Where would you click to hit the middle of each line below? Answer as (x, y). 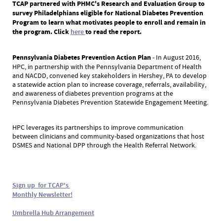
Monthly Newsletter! (42, 195)
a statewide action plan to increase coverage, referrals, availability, (109, 84)
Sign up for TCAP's (41, 185)
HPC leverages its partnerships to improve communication (98, 127)
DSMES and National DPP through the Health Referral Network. (104, 145)
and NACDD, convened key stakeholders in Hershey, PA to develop (109, 75)
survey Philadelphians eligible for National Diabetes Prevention (108, 13)
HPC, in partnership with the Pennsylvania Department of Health (107, 67)
